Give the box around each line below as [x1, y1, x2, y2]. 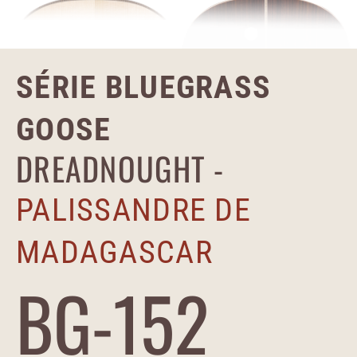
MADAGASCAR [16, 233, 213, 272]
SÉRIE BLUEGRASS [16, 69, 272, 107]
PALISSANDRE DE [16, 191, 251, 229]
